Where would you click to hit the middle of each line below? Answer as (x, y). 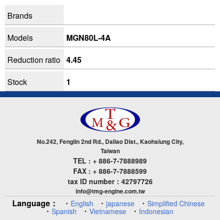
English (82, 203)
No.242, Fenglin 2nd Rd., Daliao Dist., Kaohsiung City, (110, 141)
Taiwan (110, 151)
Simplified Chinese (176, 203)
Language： (35, 203)
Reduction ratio (34, 59)
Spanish (64, 211)
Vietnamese (108, 211)
